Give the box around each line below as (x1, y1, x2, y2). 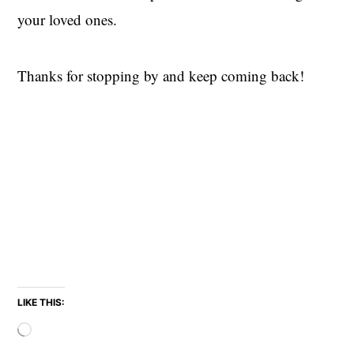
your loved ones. (17, 9, 118, 30)
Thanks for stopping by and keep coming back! (17, 66, 305, 86)
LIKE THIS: (17, 296, 66, 309)
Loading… (31, 318, 72, 332)
